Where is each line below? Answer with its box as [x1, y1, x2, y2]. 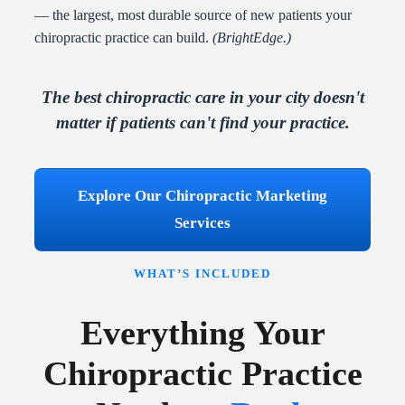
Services [174, 214, 231, 232]
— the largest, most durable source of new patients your [34, 7, 352, 24]
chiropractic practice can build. [34, 30, 212, 46]
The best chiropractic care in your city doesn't [41, 88, 364, 108]
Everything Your [80, 313, 325, 352]
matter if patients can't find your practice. [55, 113, 350, 133]
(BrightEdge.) [212, 30, 291, 46]
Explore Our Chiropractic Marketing [77, 187, 328, 205]
